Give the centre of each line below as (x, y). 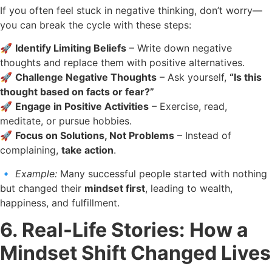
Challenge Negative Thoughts (86, 77)
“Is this (246, 77)
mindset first (115, 188)
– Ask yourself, (193, 77)
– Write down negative (179, 48)
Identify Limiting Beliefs (71, 48)
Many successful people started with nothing (162, 173)
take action (87, 150)
